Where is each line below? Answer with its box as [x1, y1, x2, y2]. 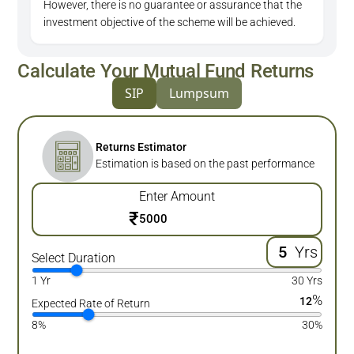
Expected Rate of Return [32, 296, 151, 310]
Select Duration [32, 250, 116, 265]
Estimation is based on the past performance [95, 157, 314, 171]
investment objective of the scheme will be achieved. [43, 16, 296, 28]
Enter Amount [139, 188, 215, 204]
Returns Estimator [95, 141, 186, 154]
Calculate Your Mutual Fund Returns [17, 60, 314, 82]
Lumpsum [169, 85, 229, 102]
